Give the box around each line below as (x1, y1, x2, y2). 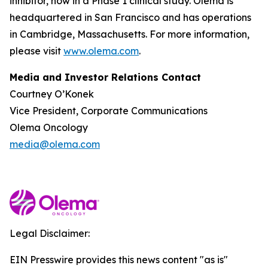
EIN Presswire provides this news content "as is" (10, 254, 228, 266)
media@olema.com (10, 138, 100, 150)
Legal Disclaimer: (10, 227, 90, 239)
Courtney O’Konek (10, 88, 94, 100)
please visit (10, 45, 63, 57)
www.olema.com (63, 45, 139, 57)
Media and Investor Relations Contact (10, 71, 201, 83)
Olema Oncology (10, 121, 88, 133)
